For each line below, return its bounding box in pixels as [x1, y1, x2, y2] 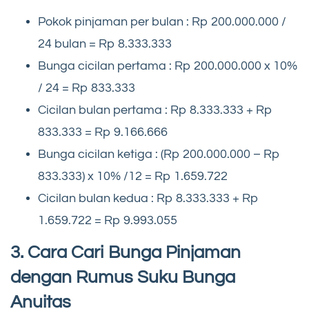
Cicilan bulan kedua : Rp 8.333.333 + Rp [38, 192, 259, 206]
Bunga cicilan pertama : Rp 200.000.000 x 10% [38, 59, 297, 73]
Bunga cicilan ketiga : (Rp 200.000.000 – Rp [38, 148, 280, 161]
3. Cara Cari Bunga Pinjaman [10, 243, 241, 261]
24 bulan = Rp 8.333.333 [38, 37, 172, 51]
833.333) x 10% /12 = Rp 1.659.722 [38, 170, 228, 183]
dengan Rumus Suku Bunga [10, 268, 235, 286]
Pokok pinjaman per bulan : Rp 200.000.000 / [38, 15, 286, 29]
